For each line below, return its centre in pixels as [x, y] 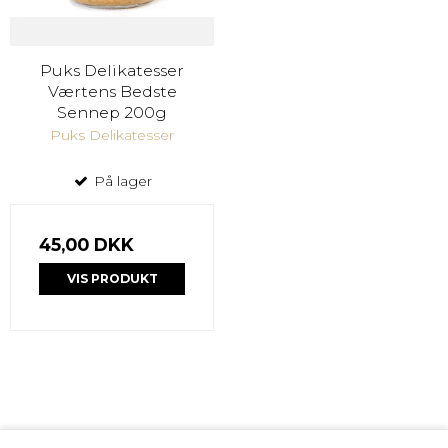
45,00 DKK [86, 244]
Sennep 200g [112, 113]
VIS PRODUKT [112, 279]
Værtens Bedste [112, 92]
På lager [121, 180]
